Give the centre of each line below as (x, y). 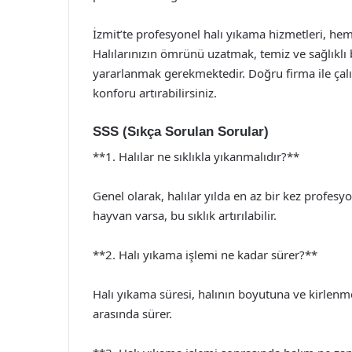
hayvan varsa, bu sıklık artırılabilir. (185, 215)
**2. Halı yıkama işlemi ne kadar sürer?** (205, 255)
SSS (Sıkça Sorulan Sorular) (181, 131)
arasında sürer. (132, 313)
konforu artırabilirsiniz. (155, 92)
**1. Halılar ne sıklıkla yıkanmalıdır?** (196, 156)
